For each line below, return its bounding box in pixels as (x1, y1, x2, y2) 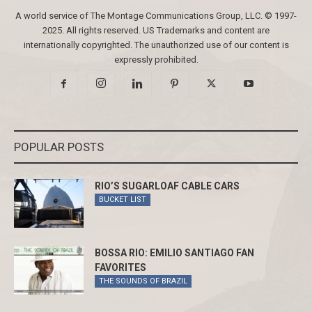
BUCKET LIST (99, 194, 146, 204)
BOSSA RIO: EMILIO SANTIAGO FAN (95, 247, 254, 258)
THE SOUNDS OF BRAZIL (99, 276, 187, 286)
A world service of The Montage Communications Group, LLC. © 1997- (15, 10, 297, 21)
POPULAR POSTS (14, 139, 104, 154)
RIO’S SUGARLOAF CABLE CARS (95, 180, 240, 192)
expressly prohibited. (114, 54, 198, 65)
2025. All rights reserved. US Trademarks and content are (42, 24, 270, 36)
